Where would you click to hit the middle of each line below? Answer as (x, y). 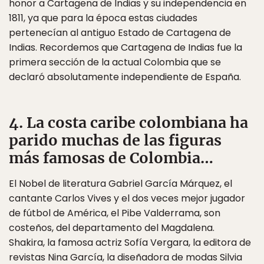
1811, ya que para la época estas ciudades (103, 18)
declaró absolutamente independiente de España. (125, 77)
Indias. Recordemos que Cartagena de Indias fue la (126, 47)
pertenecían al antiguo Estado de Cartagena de (120, 33)
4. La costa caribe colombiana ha (128, 123)
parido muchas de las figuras (115, 140)
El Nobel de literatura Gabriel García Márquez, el (121, 184)
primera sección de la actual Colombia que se (115, 62)
